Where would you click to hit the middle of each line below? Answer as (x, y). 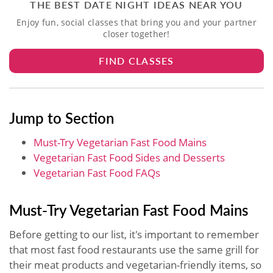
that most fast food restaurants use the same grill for (134, 249)
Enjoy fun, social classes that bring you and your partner (136, 22)
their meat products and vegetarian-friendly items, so (135, 264)
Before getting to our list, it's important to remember (134, 234)
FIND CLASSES (136, 60)
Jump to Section (62, 117)
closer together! (136, 34)
